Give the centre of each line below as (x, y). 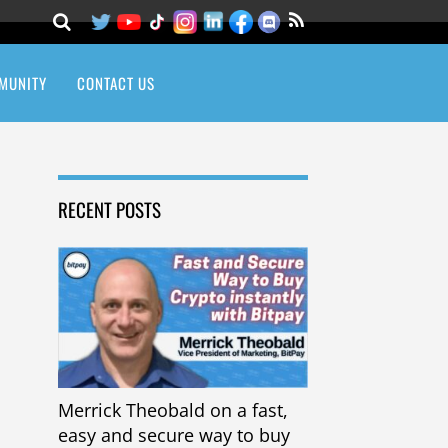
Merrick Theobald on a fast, (173, 409)
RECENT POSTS (109, 209)
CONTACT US (116, 83)
